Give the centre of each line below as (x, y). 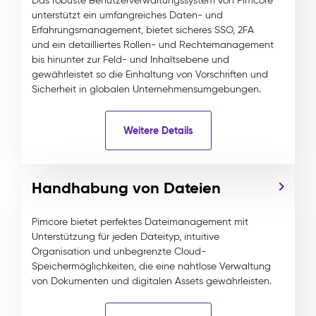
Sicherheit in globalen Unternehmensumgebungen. (146, 89)
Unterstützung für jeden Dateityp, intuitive (126, 237)
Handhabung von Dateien (126, 188)
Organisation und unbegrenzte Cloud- (119, 251)
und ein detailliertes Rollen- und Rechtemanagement (153, 45)
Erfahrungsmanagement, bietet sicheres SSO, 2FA (143, 30)
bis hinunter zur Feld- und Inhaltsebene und (130, 60)
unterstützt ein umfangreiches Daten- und (127, 15)
